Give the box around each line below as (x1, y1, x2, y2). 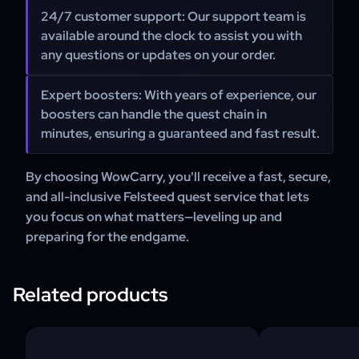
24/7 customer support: (41, 8, 185, 25)
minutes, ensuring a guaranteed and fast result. (41, 125, 320, 142)
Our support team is (185, 8, 306, 25)
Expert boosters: (41, 87, 142, 103)
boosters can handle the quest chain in (41, 106, 267, 123)
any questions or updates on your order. (41, 46, 276, 63)
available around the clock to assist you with (41, 27, 302, 44)
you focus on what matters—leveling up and (26, 208, 282, 225)
